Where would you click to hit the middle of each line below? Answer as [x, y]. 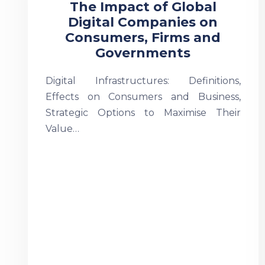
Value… [62, 129]
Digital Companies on [143, 22]
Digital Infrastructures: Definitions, [143, 81]
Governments [143, 53]
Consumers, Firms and [143, 38]
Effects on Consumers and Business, [143, 97]
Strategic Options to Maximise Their [143, 113]
